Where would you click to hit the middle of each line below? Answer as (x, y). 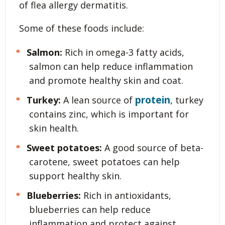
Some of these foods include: (82, 28)
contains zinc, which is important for (109, 114)
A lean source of (98, 100)
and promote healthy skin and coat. (106, 80)
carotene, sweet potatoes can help (104, 161)
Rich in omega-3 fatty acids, (123, 52)
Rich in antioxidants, (126, 195)
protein (152, 100)
